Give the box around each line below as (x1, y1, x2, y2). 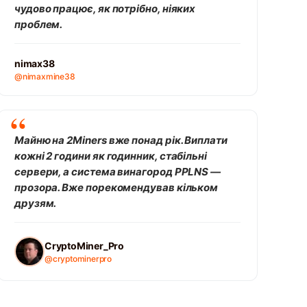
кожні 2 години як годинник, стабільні (14, 149, 208, 162)
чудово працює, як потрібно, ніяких (14, 2, 196, 15)
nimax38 (14, 58, 55, 69)
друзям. (14, 197, 57, 210)
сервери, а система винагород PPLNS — (14, 165, 221, 178)
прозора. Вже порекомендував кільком (14, 181, 219, 194)
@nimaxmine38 (14, 71, 75, 82)
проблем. (14, 18, 63, 31)
